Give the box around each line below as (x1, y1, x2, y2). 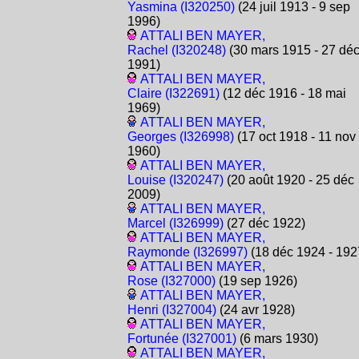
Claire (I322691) (127, 87, 220, 101)
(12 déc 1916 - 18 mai (219, 87, 346, 101)
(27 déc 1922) (223, 216, 305, 231)
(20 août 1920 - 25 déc (223, 173, 354, 188)
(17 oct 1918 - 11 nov (233, 130, 356, 144)
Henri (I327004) (127, 303, 216, 317)
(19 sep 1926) (215, 274, 297, 288)
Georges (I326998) (127, 130, 234, 144)
